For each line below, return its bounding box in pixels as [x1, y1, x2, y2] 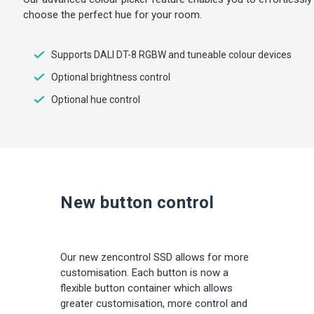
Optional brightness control [50, 71, 170, 83]
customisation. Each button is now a [60, 266, 228, 280]
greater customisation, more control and [60, 297, 247, 310]
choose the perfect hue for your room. [22, 8, 202, 22]
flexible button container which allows [60, 282, 233, 295]
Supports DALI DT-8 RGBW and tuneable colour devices [50, 49, 292, 61]
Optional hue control [50, 94, 140, 106]
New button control [60, 193, 214, 213]
